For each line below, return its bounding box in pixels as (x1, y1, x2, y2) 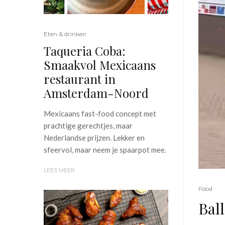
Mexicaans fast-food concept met (44, 109, 156, 119)
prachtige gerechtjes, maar (44, 121, 133, 131)
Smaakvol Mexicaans (44, 57, 156, 73)
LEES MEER (44, 167, 75, 174)
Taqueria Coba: (44, 43, 126, 59)
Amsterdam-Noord (44, 85, 149, 101)
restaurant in (44, 71, 116, 87)
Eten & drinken (44, 30, 86, 38)
